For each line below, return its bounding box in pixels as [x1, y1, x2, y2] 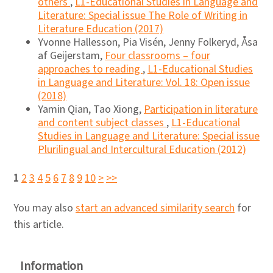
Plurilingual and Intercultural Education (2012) [38, 142, 246, 157]
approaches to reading [38, 62, 143, 77]
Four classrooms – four [105, 48, 210, 63]
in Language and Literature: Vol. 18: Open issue [38, 75, 250, 90]
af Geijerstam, [38, 48, 105, 63]
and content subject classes [38, 115, 166, 130]
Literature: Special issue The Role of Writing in [38, 8, 247, 23]
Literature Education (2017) [38, 21, 163, 37]
